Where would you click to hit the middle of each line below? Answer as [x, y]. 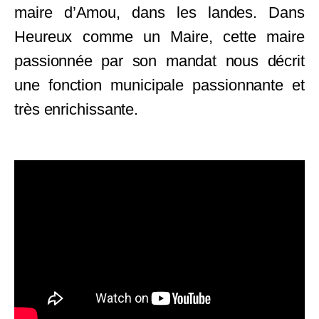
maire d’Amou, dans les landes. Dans [159, 13]
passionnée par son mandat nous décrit [159, 61]
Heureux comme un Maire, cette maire [159, 37]
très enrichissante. [77, 110]
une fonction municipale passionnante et [159, 85]
